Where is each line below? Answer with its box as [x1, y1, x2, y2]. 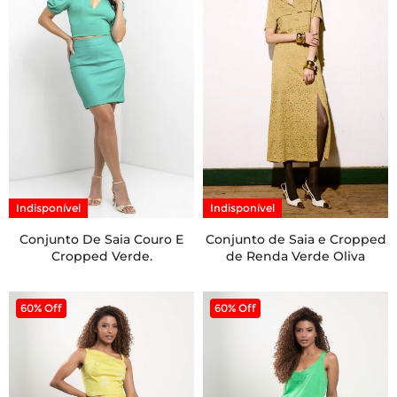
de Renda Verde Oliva [226, 247, 365, 264]
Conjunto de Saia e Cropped [205, 230, 386, 247]
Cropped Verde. [51, 247, 152, 264]
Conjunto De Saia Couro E [19, 230, 183, 247]
